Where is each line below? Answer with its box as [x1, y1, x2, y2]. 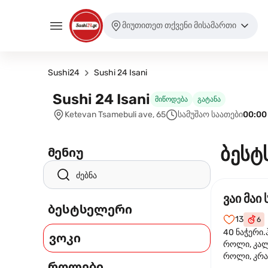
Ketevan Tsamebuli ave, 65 [65, 109, 166, 120]
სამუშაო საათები [178, 109, 243, 120]
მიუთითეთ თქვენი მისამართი [122, 20, 236, 31]
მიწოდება [155, 95, 188, 103]
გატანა [197, 95, 221, 103]
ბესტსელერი [48, 201, 132, 217]
